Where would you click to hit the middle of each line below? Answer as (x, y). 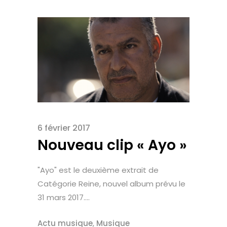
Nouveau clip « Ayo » (112, 145)
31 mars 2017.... (64, 198)
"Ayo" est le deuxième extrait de (98, 170)
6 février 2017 (64, 128)
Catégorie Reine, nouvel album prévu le (111, 184)
